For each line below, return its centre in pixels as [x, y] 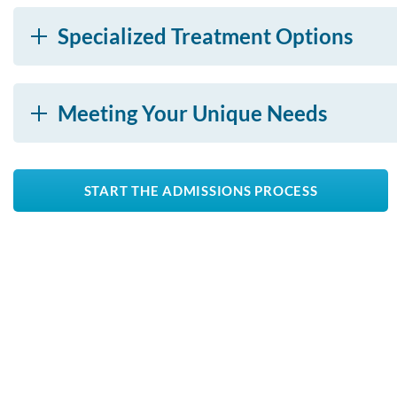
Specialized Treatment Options [205, 36]
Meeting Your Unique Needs [192, 113]
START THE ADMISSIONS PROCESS [201, 190]
